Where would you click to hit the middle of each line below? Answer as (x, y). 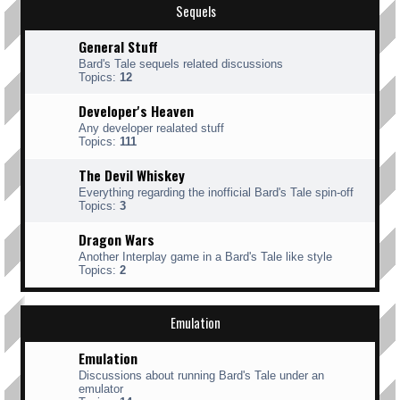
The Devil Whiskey (132, 175)
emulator (101, 389)
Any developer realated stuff (151, 128)
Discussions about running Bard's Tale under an (201, 375)
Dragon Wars (117, 239)
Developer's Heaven (136, 111)
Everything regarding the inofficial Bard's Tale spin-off (216, 192)
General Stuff (118, 46)
